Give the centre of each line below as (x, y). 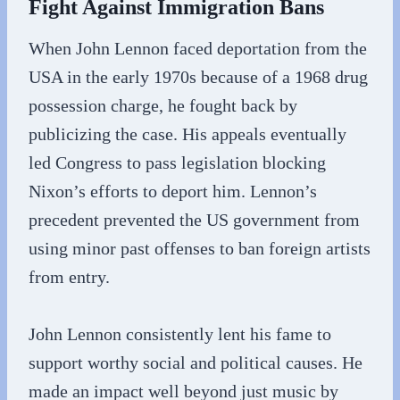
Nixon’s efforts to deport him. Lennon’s (173, 191)
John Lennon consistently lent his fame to (180, 334)
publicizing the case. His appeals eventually (187, 134)
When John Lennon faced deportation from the (198, 48)
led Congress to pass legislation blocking (177, 162)
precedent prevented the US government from (194, 220)
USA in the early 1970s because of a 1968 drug (198, 77)
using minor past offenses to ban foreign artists (200, 248)
